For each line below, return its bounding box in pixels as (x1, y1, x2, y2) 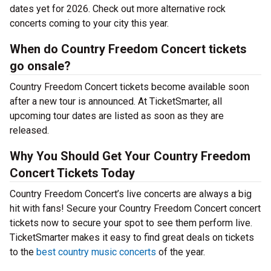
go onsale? (10, 59, 71, 73)
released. (10, 125, 49, 136)
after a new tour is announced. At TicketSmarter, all (10, 96, 222, 107)
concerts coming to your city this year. (10, 18, 169, 29)
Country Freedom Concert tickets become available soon (10, 81, 249, 93)
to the (10, 246, 36, 258)
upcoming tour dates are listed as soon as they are (10, 110, 224, 122)
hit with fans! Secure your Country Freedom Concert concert (10, 203, 261, 214)
